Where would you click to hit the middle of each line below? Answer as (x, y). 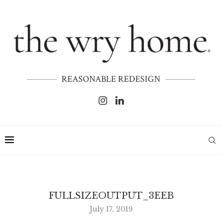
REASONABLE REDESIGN (111, 79)
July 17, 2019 (111, 209)
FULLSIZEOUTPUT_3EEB (111, 196)
